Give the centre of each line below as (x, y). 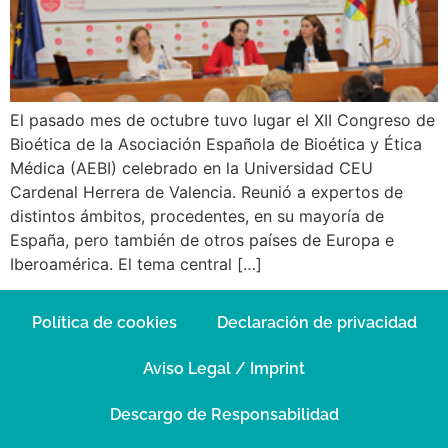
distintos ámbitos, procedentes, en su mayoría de (197, 216)
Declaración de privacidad (316, 323)
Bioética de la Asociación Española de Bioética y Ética (216, 144)
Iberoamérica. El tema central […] (136, 264)
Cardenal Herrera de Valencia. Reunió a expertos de (206, 192)
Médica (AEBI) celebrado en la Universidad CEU (191, 168)
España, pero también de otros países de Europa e (202, 240)
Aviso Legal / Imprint (224, 369)
